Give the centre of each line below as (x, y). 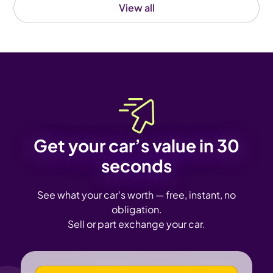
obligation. (136, 209)
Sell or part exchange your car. (136, 224)
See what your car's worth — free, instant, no (136, 195)
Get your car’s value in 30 (136, 145)
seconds (136, 165)
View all (136, 8)
